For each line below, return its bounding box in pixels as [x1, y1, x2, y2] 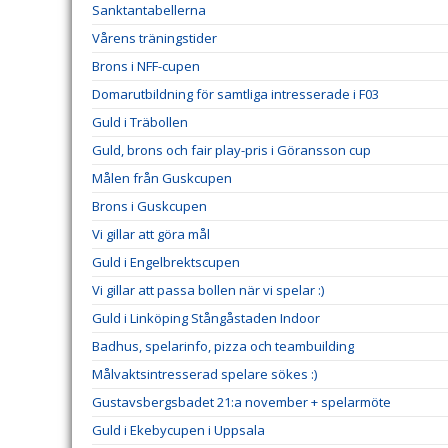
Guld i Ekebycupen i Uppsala [92, 421, 265, 439]
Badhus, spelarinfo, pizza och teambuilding [92, 337, 354, 355]
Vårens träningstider [92, 29, 217, 47]
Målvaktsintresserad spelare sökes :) [92, 365, 317, 383]
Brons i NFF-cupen [92, 57, 200, 75]
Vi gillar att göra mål [92, 225, 210, 243]
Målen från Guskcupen [92, 169, 232, 187]
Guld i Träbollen [92, 113, 188, 131]
